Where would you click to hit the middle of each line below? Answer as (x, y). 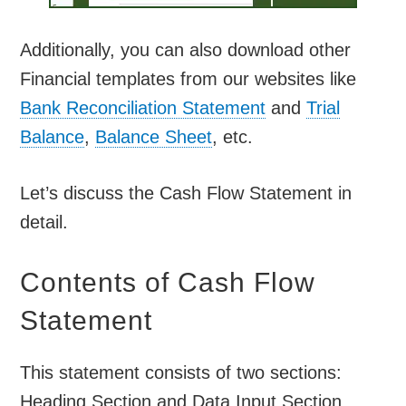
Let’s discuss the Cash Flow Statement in (186, 193)
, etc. (233, 137)
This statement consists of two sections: (181, 373)
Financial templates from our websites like (188, 79)
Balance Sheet (154, 137)
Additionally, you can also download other (186, 50)
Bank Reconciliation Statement (143, 108)
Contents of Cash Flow (168, 283)
